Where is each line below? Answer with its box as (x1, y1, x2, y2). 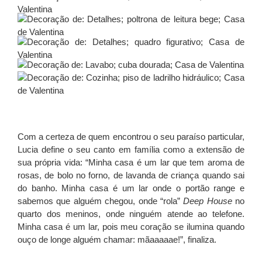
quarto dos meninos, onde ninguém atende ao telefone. (18, 208, 244, 219)
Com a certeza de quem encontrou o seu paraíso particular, (18, 131, 244, 142)
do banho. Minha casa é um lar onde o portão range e (18, 182, 244, 193)
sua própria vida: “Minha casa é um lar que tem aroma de (18, 157, 244, 167)
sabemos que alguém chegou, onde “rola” (18, 195, 184, 206)
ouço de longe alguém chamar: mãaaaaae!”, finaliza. (18, 234, 216, 244)
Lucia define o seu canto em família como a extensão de (18, 144, 244, 154)
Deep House (183, 195, 232, 206)
